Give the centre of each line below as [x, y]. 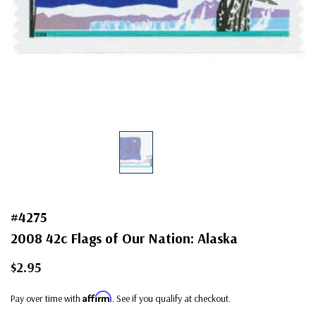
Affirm [97, 296]
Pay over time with [47, 298]
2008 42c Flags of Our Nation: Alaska [124, 238]
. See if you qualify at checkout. [171, 298]
